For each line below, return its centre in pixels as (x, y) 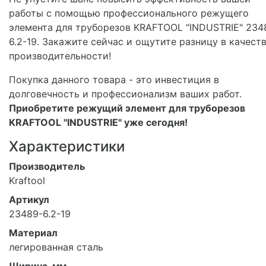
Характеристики (67, 146)
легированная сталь (56, 247)
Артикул (29, 199)
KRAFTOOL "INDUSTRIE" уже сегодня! (98, 122)
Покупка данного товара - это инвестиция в (114, 79)
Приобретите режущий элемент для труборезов (127, 108)
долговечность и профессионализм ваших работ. (125, 94)
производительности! (60, 56)
